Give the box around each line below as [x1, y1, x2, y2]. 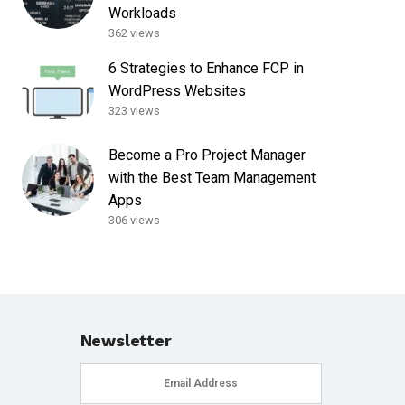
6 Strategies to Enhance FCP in [108, 60, 305, 77]
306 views [108, 213, 161, 227]
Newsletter [80, 331, 172, 350]
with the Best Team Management [108, 169, 316, 186]
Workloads [108, 5, 177, 22]
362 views [108, 26, 161, 40]
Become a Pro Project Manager [108, 146, 306, 164]
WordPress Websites [108, 82, 247, 99]
